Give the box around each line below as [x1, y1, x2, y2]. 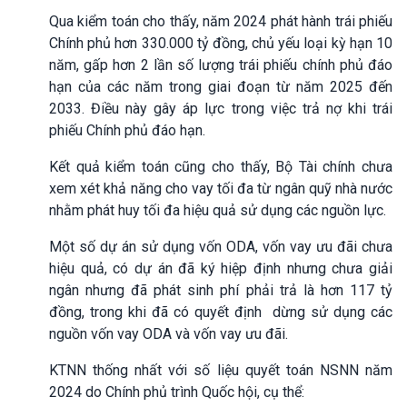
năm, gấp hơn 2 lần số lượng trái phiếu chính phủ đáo [49, 55, 392, 74]
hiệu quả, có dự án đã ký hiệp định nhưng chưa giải [49, 259, 392, 277]
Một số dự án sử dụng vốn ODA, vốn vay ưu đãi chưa [49, 237, 392, 255]
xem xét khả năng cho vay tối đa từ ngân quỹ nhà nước [49, 179, 392, 197]
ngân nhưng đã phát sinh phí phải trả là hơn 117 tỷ [49, 281, 392, 299]
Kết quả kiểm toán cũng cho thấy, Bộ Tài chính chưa [49, 157, 392, 175]
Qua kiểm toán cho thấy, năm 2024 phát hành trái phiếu [49, 12, 392, 30]
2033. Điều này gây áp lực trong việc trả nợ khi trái [49, 99, 392, 117]
